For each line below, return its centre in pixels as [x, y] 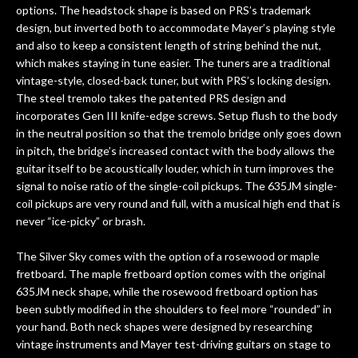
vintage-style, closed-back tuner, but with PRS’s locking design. [173, 80]
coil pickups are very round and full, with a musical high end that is [178, 203]
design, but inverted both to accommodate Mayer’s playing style [176, 27]
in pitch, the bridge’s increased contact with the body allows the [175, 150]
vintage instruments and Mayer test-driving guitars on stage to [173, 344]
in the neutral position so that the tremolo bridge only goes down [179, 133]
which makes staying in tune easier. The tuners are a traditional [173, 62]
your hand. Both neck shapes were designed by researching [164, 326]
